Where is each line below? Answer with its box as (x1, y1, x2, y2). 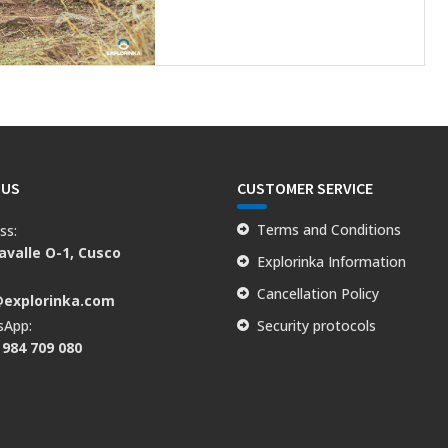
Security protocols (257, 316, 377, 336)
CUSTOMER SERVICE (237, 178, 374, 199)
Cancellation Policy (257, 284, 380, 304)
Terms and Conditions (257, 220, 402, 240)
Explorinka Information (257, 252, 407, 272)
